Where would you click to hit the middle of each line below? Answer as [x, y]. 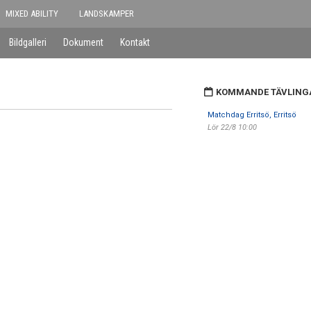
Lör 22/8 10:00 [232, 127]
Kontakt [135, 42]
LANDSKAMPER [107, 14]
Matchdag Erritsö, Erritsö [252, 115]
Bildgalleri [28, 42]
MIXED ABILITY [32, 14]
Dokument [83, 42]
